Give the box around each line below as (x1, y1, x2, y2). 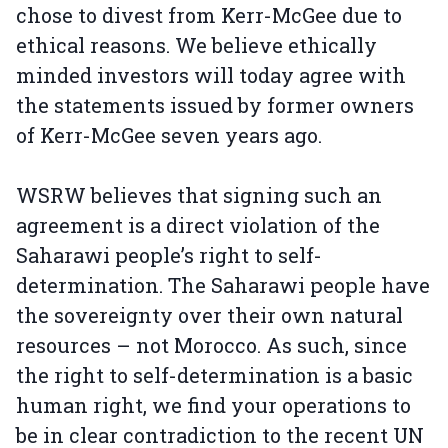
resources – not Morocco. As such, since (16, 332, 407, 358)
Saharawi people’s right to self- (16, 242, 322, 268)
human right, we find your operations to (16, 392, 411, 418)
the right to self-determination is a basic (16, 362, 413, 388)
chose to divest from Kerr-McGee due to (16, 2, 402, 28)
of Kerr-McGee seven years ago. (16, 122, 322, 148)
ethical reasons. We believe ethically (16, 32, 377, 58)
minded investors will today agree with (16, 62, 406, 88)
